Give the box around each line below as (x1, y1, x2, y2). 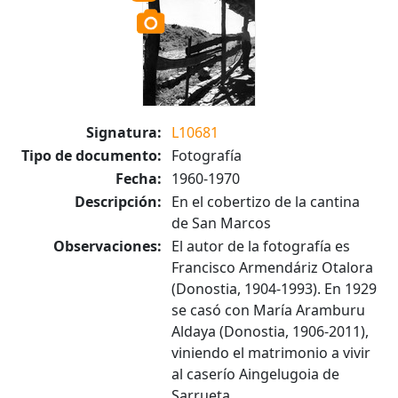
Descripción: (75, 192, 162, 211)
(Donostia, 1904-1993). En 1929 (171, 279, 377, 298)
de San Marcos (171, 213, 271, 233)
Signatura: (86, 123, 162, 142)
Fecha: (115, 169, 162, 188)
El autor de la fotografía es (171, 236, 350, 256)
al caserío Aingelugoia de (171, 364, 339, 384)
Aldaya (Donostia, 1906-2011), (171, 322, 369, 341)
